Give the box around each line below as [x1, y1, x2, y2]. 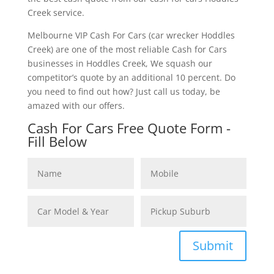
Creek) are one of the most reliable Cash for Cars [27, 43, 227, 56]
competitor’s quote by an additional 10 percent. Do [27, 72, 235, 84]
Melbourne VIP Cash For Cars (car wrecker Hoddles [27, 29, 235, 42]
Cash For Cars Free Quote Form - [27, 119, 231, 138]
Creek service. [27, 7, 84, 19]
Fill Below [27, 132, 87, 151]
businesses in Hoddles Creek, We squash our [27, 57, 212, 70]
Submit [193, 237, 234, 254]
